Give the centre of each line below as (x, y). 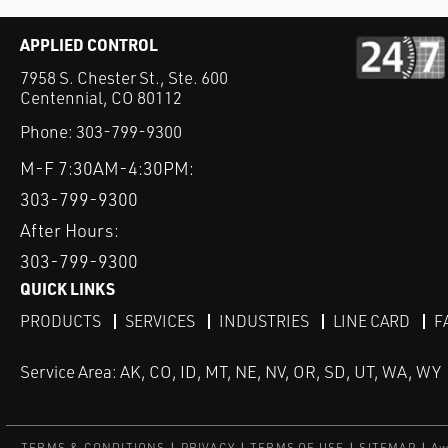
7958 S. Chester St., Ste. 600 (124, 77)
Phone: (48, 132)
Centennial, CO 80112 (101, 97)
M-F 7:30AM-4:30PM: (107, 168)
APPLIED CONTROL (89, 44)
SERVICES (160, 321)
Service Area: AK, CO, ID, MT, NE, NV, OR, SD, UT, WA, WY (230, 372)
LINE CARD (371, 321)
